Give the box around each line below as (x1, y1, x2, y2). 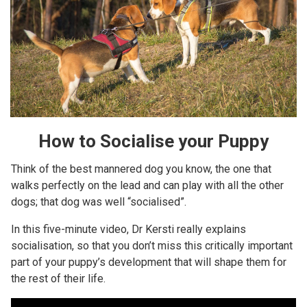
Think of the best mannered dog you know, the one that (11, 162, 271, 175)
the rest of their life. (11, 271, 106, 285)
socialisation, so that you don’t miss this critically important (11, 238, 293, 252)
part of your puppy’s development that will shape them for (11, 255, 286, 269)
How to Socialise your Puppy (38, 130, 269, 151)
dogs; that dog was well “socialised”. (11, 195, 186, 208)
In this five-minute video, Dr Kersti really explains (11, 222, 246, 236)
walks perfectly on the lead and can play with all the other (11, 178, 284, 192)
